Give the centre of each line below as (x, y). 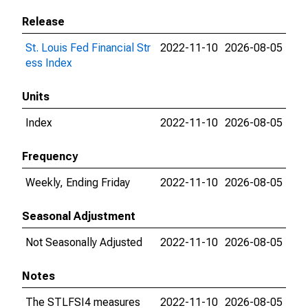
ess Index (49, 63)
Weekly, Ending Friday (78, 183)
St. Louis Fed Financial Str (88, 48)
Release (43, 22)
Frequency (50, 156)
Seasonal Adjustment (79, 216)
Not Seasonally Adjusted (84, 242)
